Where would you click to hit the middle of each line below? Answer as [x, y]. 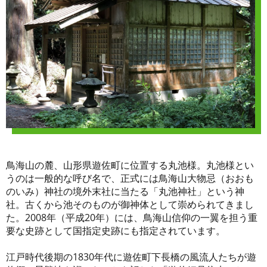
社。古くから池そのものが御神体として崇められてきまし [130, 205]
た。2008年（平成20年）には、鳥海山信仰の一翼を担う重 [132, 218]
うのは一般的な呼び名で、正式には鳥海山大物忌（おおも [130, 178]
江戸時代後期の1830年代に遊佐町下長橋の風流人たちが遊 [131, 257]
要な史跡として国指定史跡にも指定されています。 [116, 231]
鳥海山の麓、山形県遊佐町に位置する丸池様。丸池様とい [130, 165]
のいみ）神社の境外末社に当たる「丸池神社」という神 [125, 192]
